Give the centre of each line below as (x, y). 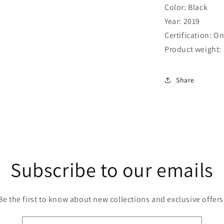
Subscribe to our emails (112, 169)
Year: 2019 (182, 21)
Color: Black (186, 7)
